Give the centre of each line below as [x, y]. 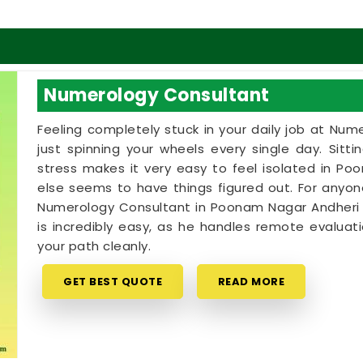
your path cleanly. [94, 246]
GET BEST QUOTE [113, 281]
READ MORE [251, 281]
